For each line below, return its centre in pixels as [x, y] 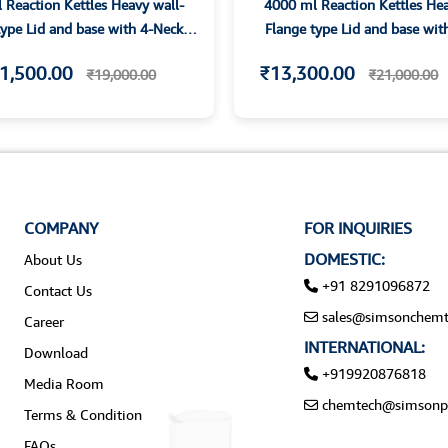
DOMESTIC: [344, 259]
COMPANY [61, 228]
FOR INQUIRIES [357, 228]
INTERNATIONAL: [364, 347]
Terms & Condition [82, 415]
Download [55, 353]
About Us [52, 260]
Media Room [63, 384]
